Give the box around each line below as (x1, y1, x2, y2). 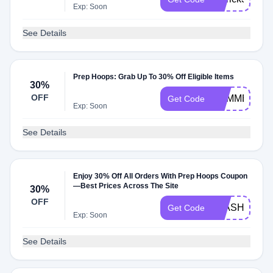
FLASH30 (212, 202, 255, 213)
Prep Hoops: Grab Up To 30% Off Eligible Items (73, 73, 235, 81)
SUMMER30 (212, 93, 267, 104)
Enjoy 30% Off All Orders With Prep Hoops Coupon (73, 172, 248, 180)
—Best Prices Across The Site (73, 182, 179, 190)
